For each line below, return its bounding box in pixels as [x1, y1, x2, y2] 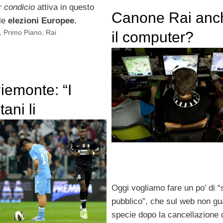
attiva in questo [34, 2, 94, 12]
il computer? [111, 29, 194, 46]
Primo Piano [3, 28, 42, 36]
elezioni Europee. [7, 15, 77, 25]
